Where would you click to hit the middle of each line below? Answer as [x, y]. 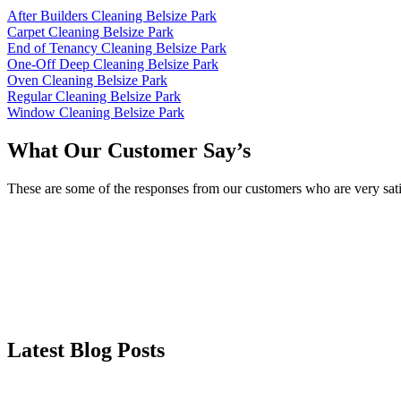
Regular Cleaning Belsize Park [94, 97]
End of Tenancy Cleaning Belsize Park [117, 48]
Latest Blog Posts [86, 350]
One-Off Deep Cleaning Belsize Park [113, 64]
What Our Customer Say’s [129, 151]
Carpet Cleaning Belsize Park [90, 32]
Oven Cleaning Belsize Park [87, 81]
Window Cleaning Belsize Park [96, 113]
